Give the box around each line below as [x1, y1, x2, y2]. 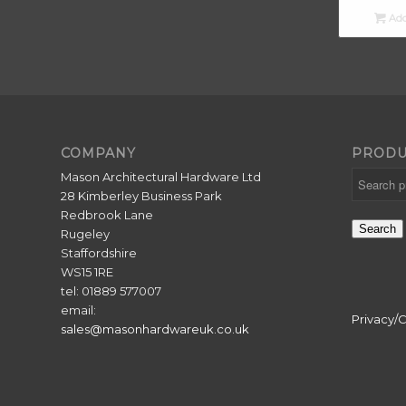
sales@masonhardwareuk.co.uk [61, 322, 249, 337]
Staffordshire [61, 246, 137, 261]
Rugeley [61, 227, 110, 242]
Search [358, 222, 396, 237]
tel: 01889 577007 [61, 284, 161, 299]
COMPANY [61, 145, 136, 162]
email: [61, 303, 96, 318]
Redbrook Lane [61, 208, 153, 223]
